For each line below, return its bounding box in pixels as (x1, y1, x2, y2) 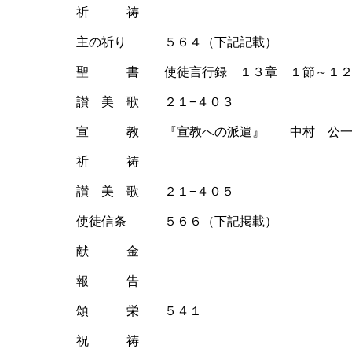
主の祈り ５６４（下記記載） (76, 35, 277, 49)
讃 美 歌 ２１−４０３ (76, 95, 234, 109)
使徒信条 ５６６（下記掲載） (76, 214, 277, 229)
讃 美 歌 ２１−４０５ (76, 185, 234, 199)
